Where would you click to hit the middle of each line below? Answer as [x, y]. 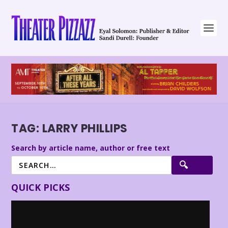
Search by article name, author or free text [91, 148]
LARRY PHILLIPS [85, 129]
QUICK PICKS [41, 187]
